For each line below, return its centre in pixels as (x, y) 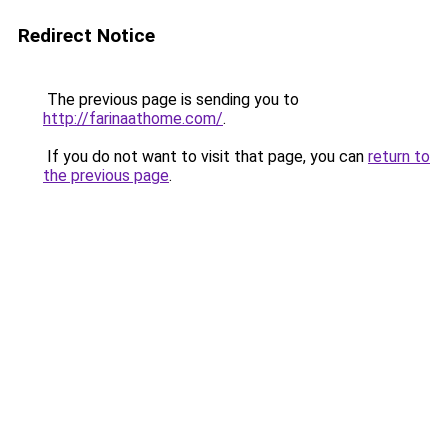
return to (399, 156)
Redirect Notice (86, 35)
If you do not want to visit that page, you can (205, 156)
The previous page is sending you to (171, 99)
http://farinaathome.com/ (133, 118)
